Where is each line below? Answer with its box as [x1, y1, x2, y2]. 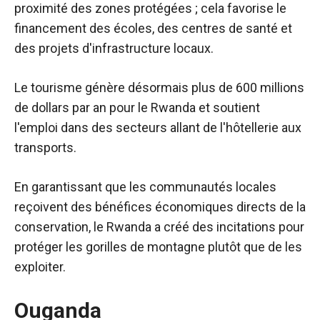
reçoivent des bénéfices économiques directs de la [14, 199, 306, 215]
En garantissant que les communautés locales [14, 179, 276, 195]
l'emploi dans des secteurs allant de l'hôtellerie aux [14, 120, 301, 136]
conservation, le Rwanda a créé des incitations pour [14, 219, 304, 235]
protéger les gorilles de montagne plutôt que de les [14, 239, 302, 255]
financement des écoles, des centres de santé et [14, 21, 292, 36]
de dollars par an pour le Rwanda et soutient [14, 100, 260, 116]
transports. [14, 140, 76, 156]
